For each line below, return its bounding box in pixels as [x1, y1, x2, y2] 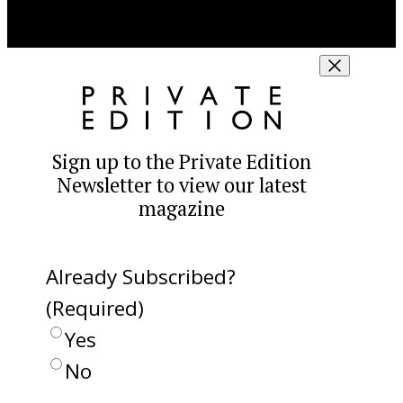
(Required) [45, 293, 144, 322]
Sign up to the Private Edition [52, 148, 312, 175]
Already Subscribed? [45, 262, 236, 291]
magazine [139, 194, 226, 221]
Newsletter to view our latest [57, 171, 308, 198]
